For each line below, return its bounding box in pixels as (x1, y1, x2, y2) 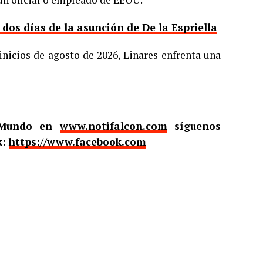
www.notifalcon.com (59, 119, 167, 133)
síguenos (167, 119, 221, 133)
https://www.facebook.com (9, 135, 146, 149)
